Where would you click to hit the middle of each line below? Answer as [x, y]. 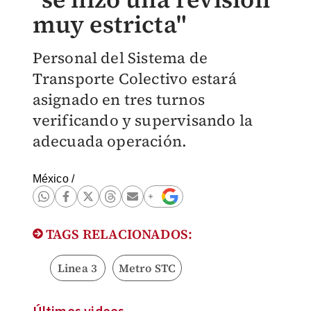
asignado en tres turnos [119, 99]
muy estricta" [109, 24]
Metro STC [147, 268]
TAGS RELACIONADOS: [118, 234]
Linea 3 [77, 268]
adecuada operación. [110, 141]
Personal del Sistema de [120, 58]
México [50, 179]
